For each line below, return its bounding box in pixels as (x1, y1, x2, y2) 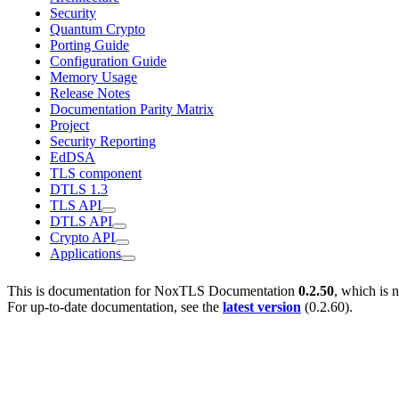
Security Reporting (50, 134, 156, 149)
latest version (223, 299, 301, 314)
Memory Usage (50, 69, 137, 85)
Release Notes (50, 85, 130, 101)
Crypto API (50, 230, 115, 245)
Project (50, 118, 89, 133)
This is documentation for (7, 283, 154, 298)
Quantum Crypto (50, 21, 145, 37)
